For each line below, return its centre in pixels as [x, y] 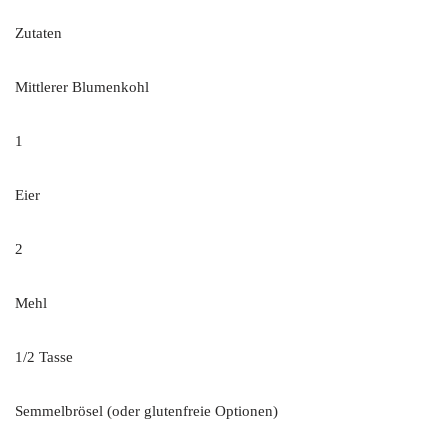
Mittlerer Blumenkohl [82, 87]
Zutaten [38, 33]
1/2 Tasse [44, 357]
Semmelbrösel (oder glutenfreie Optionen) [146, 411]
